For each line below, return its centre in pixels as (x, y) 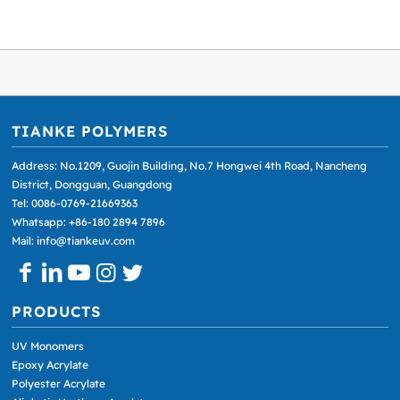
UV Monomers (48, 346)
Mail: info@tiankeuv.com (74, 240)
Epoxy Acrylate (50, 365)
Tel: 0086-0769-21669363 (75, 203)
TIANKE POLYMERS (90, 130)
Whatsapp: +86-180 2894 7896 (89, 221)
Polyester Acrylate (59, 384)
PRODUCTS (57, 311)
